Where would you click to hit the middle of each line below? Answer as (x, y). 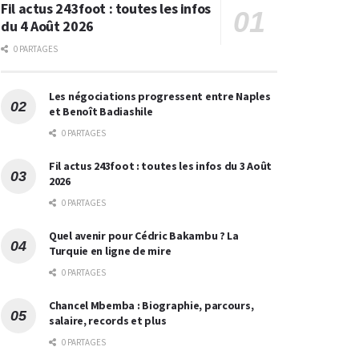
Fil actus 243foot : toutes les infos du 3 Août (161, 165)
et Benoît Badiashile (101, 111)
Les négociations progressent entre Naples (160, 96)
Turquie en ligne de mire (110, 250)
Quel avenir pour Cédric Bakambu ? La (144, 235)
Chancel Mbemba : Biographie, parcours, (151, 305)
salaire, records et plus (108, 320)
